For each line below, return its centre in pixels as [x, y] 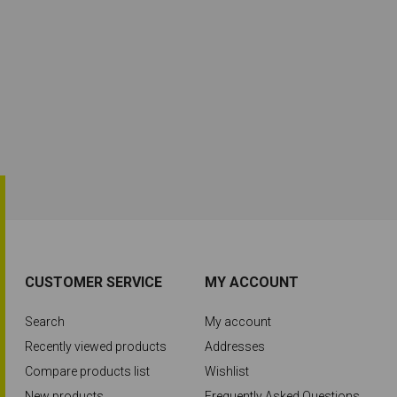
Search [45, 322]
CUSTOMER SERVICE [94, 282]
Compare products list [88, 371]
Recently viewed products [96, 346]
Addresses [234, 346]
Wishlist [226, 371]
